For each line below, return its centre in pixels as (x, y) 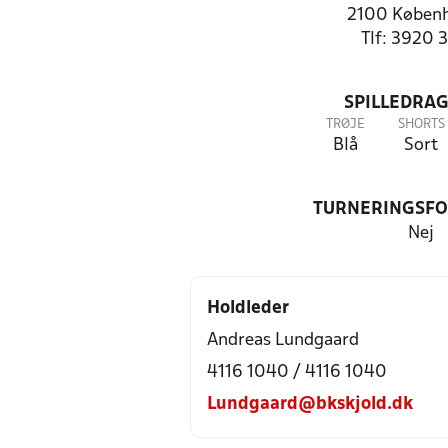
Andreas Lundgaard (283, 340)
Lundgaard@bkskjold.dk (310, 404)
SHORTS (421, 124)
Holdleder (248, 308)
